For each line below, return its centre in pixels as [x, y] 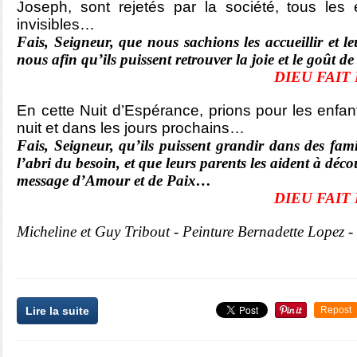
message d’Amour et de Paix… [114, 180]
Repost [336, 310]
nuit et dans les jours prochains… [131, 128]
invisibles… [56, 24]
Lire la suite [57, 311]
